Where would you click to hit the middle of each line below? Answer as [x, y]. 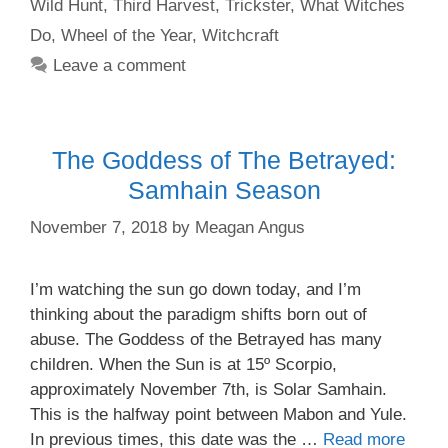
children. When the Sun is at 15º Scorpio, [183, 364]
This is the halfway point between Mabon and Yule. [218, 414]
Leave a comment [120, 65]
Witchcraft [240, 35]
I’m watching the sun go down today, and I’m [195, 289]
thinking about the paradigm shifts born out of [198, 314]
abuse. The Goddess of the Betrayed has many [206, 339]
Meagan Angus [250, 227]
